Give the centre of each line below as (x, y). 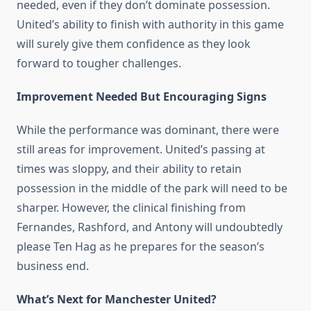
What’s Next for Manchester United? (117, 300)
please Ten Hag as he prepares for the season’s (141, 247)
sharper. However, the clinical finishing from (131, 208)
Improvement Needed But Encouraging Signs (142, 97)
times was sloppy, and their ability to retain (129, 169)
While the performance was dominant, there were (148, 130)
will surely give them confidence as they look (134, 44)
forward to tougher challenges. (99, 64)
